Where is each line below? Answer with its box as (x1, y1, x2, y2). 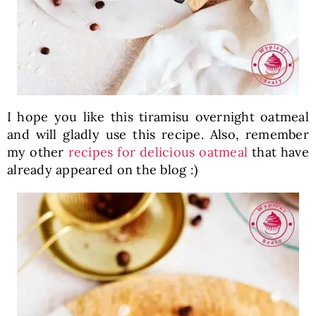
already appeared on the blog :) (6, 161, 198, 178)
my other (6, 143, 68, 160)
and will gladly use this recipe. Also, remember (6, 126, 310, 142)
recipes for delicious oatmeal (68, 143, 248, 160)
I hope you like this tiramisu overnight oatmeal (6, 108, 310, 125)
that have (248, 143, 310, 160)
